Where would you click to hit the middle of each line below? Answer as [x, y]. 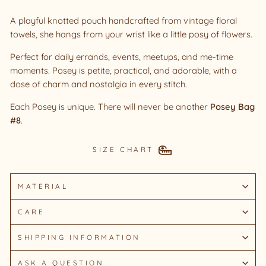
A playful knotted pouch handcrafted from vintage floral [123, 20]
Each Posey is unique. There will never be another [110, 106]
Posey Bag [232, 106]
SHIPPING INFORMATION [79, 237]
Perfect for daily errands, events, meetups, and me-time [122, 56]
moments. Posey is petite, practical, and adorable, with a [123, 70]
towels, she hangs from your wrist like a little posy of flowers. [131, 34]
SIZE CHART [123, 149]
